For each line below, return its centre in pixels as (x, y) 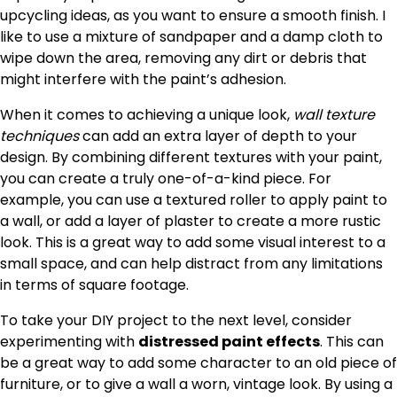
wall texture (334, 114)
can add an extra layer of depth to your (218, 136)
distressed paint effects (229, 341)
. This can (352, 341)
